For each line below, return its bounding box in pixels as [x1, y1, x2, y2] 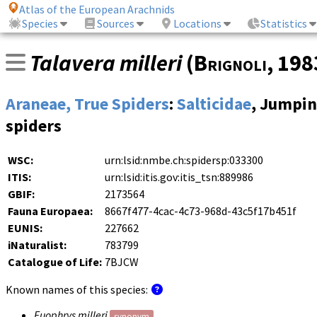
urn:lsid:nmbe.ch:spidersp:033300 [105, 153, 263, 168]
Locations [173, 16, 222, 31]
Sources [97, 16, 135, 31]
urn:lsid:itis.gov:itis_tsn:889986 [105, 170, 253, 185]
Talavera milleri [30, 49, 182, 78]
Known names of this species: [6, 282, 150, 297]
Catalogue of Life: [8, 255, 102, 270]
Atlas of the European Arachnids [19, 2, 175, 17]
